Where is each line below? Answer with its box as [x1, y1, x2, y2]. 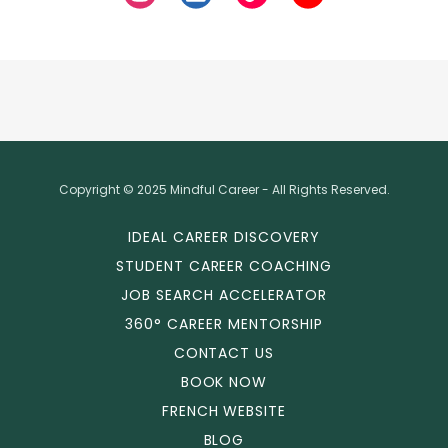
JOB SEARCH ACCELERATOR [121, 285, 327, 305]
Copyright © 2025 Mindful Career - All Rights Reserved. [58, 181, 390, 198]
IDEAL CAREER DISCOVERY [128, 227, 320, 247]
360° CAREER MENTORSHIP [125, 314, 323, 334]
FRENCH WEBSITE [161, 401, 287, 421]
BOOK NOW [180, 372, 268, 392]
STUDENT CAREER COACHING [115, 256, 333, 276]
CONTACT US [173, 343, 275, 363]
